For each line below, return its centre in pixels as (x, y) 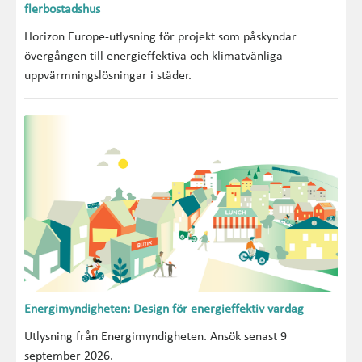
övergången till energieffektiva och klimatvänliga (154, 57)
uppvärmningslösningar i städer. (108, 76)
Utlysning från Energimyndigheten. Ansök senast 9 (156, 337)
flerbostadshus (62, 10)
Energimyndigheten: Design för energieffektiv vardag (164, 309)
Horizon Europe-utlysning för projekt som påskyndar (160, 38)
